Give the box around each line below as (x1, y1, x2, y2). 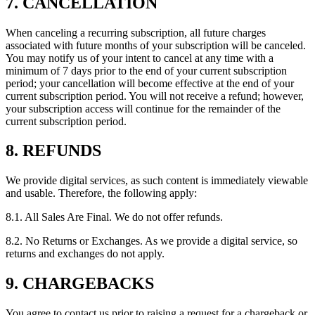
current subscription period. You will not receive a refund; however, (6, 89, 304, 102)
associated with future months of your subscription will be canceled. (6, 39, 306, 51)
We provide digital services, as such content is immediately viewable (6, 174, 308, 187)
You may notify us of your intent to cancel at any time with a (6, 51, 274, 64)
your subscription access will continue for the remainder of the (6, 102, 281, 115)
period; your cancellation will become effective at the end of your (6, 77, 294, 89)
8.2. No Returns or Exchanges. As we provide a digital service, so (6, 235, 297, 247)
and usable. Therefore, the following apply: (6, 187, 197, 200)
